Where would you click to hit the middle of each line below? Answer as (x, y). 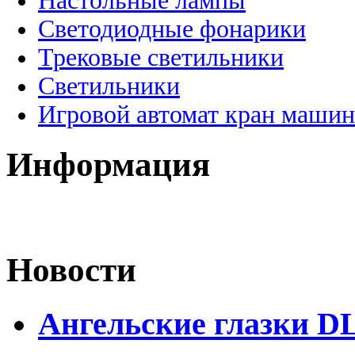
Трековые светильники (161, 57)
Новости (71, 270)
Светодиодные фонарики (172, 29)
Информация (108, 164)
